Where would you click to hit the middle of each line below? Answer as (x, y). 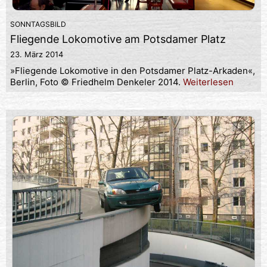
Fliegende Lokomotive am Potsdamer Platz (118, 39)
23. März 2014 (37, 54)
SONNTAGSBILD (38, 24)
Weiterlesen (208, 82)
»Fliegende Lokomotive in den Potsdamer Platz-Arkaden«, (133, 70)
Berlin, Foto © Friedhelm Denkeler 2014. (97, 82)
